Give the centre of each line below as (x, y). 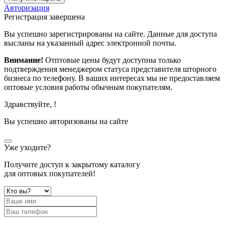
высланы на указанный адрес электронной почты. (90, 43)
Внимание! (24, 60)
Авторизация (27, 8)
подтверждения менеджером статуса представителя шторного (110, 69)
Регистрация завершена (44, 17)
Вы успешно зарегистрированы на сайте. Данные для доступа (110, 34)
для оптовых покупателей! (50, 173)
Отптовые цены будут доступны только (112, 60)
